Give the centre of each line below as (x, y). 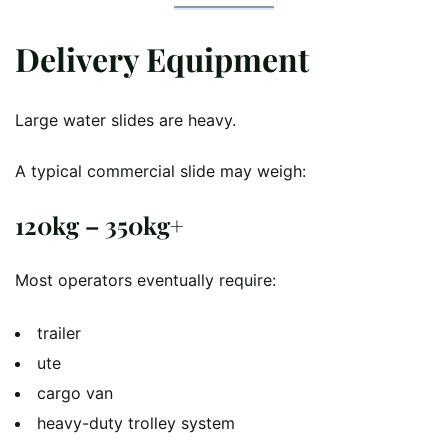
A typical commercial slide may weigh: (160, 171)
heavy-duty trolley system (136, 423)
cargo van (75, 393)
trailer (59, 333)
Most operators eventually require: (145, 280)
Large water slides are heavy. (125, 120)
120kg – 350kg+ (99, 225)
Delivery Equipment (162, 58)
